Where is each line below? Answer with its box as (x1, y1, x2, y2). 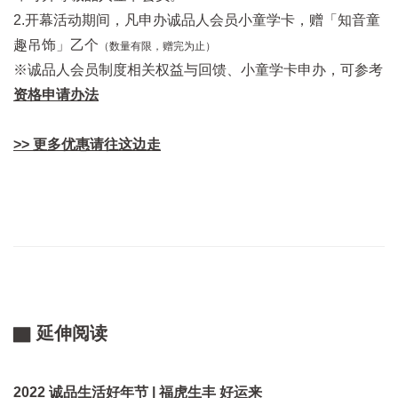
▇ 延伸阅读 (13, 323, 107, 344)
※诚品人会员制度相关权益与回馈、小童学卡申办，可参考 (13, 62, 383, 78)
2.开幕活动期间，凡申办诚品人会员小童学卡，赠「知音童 (13, 12, 380, 28)
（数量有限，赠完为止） (99, 40, 216, 53)
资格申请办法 (13, 87, 99, 103)
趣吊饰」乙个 (13, 37, 99, 53)
